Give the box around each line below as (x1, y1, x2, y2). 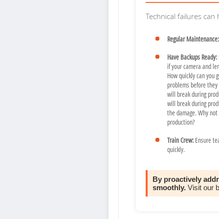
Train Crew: (167, 135, 194, 145)
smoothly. (153, 183, 186, 192)
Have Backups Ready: (167, 52, 217, 62)
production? (167, 117, 195, 127)
